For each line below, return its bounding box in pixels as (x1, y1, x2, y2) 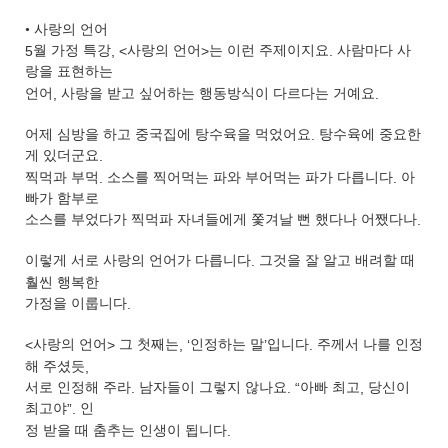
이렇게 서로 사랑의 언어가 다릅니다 (25, 253, 251, 269)
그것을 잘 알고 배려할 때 (259, 253, 415, 269)
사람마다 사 (337, 43, 411, 59)
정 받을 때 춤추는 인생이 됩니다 (25, 422, 227, 438)
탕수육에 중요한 (319, 127, 421, 143)
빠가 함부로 (25, 191, 99, 207)
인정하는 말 (190, 337, 264, 353)
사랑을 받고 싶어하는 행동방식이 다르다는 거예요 (61, 85, 375, 101)
